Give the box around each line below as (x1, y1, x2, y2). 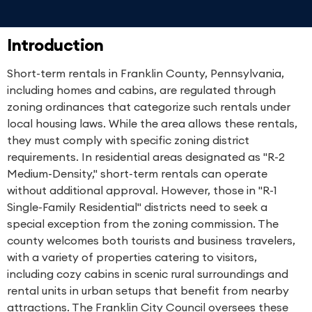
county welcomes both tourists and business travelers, (7, 233, 295, 247)
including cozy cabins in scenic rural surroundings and (7, 267, 288, 281)
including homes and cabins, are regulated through (7, 83, 276, 97)
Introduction (7, 34, 103, 55)
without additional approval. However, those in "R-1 (7, 183, 277, 197)
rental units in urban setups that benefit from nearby (7, 283, 289, 297)
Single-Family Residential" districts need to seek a (7, 200, 267, 214)
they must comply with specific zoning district (7, 133, 249, 147)
